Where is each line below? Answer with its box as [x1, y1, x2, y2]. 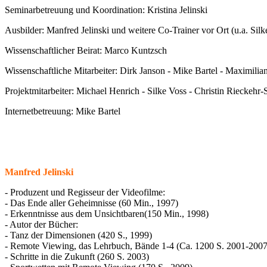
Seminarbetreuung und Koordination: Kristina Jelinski [5, 5, 207, 15]
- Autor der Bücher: [5, 219, 78, 229]
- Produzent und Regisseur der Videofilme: [5, 187, 165, 197]
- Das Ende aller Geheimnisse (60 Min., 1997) [5, 198, 178, 208]
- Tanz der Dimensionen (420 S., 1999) [5, 230, 152, 240]
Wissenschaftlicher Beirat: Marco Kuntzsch [5, 45, 167, 55]
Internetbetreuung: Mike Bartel [5, 106, 120, 116]
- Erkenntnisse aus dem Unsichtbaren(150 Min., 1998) [5, 209, 209, 219]
